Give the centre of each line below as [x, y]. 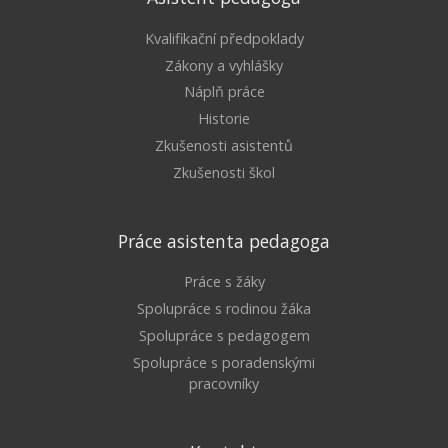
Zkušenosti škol [224, 172]
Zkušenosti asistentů [224, 145]
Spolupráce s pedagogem [224, 335]
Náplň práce [224, 92]
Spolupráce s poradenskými [224, 362]
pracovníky [224, 383]
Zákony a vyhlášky [224, 65]
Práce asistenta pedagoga [224, 240]
